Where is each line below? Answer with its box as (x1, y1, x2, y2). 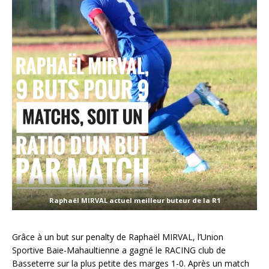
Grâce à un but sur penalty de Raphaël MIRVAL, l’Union (12, 231, 223, 243)
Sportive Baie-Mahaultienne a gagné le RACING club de (12, 244, 226, 256)
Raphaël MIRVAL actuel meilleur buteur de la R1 (49, 196, 220, 205)
